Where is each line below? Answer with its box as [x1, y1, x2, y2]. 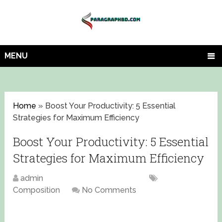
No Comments [82, 185, 137, 195]
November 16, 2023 [64, 173, 138, 183]
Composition [13, 185, 60, 195]
